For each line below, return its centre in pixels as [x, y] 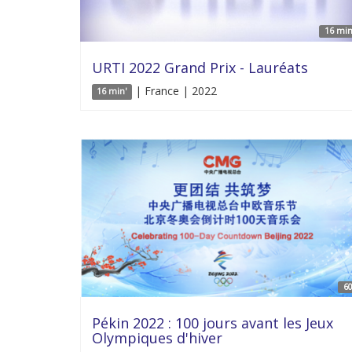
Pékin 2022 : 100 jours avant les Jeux [213, 323]
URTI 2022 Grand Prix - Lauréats [200, 67]
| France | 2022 [174, 90]
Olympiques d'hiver [157, 338]
